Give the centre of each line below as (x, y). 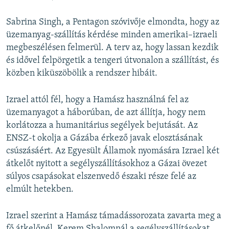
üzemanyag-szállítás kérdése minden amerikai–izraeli (112, 35)
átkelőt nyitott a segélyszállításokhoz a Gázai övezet (107, 164)
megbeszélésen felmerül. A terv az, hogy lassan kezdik (112, 48)
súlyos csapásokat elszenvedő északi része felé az (101, 177)
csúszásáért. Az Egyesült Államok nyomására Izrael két (113, 151)
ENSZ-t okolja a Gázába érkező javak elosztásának (105, 139)
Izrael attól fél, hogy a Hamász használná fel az (97, 100)
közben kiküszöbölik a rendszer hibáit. (82, 74)
